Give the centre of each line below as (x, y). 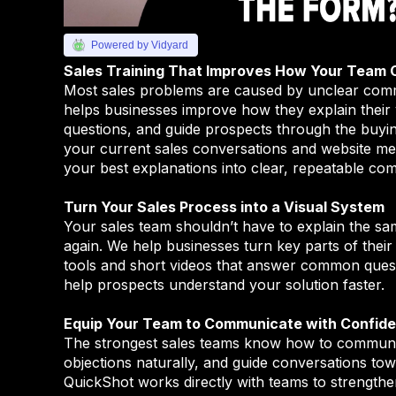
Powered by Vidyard (140, 46)
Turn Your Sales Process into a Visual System (224, 207)
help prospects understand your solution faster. (224, 285)
